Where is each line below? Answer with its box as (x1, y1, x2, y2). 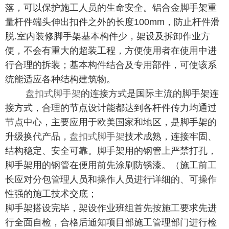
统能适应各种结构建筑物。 (5, 74, 116, 85)
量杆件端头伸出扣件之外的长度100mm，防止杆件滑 (5, 17, 220, 28)
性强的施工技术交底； (5, 189, 97, 199)
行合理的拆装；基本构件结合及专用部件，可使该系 (5, 60, 217, 71)
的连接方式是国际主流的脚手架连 (81, 88, 219, 99)
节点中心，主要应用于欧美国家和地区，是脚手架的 (5, 117, 217, 128)
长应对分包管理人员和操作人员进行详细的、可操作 (5, 174, 217, 185)
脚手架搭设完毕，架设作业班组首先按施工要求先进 (5, 203, 217, 214)
